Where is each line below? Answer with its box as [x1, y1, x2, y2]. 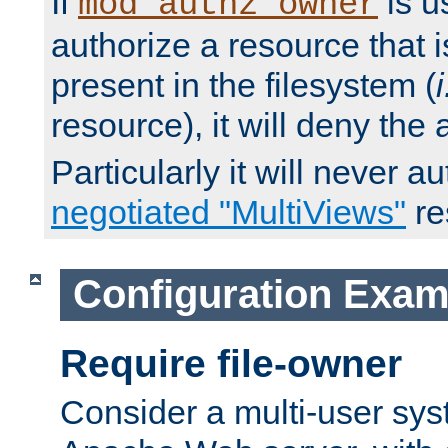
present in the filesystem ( [51, 66, 436, 105]
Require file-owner [60, 341, 402, 385]
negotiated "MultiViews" [51, 193, 406, 232]
